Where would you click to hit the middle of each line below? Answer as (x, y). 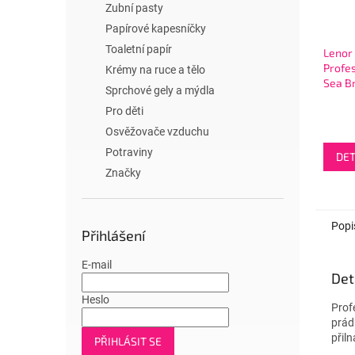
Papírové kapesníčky (156, 29)
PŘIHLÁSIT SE (128, 341)
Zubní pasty (134, 8)
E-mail (97, 265)
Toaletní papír (139, 49)
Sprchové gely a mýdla (160, 90)
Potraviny (129, 152)
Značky (123, 173)
